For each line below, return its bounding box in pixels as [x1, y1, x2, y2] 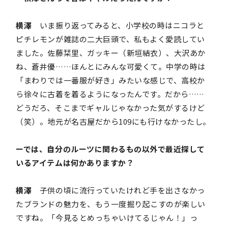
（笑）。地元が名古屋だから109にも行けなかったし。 [16, 116, 211, 127]
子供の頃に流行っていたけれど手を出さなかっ [32, 184, 205, 195]
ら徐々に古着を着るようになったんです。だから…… [16, 88, 205, 99]
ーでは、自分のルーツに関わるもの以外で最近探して [16, 143, 205, 154]
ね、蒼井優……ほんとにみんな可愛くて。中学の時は [16, 61, 206, 72]
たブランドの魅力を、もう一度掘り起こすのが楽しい [16, 198, 206, 209]
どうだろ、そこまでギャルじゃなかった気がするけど [16, 102, 205, 113]
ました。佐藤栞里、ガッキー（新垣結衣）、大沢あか [16, 47, 206, 58]
